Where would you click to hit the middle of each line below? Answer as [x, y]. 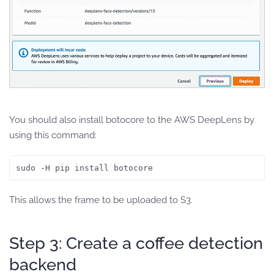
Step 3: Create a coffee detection [136, 243]
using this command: [53, 135]
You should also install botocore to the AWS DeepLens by [132, 120]
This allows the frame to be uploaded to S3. [101, 200]
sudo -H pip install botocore [84, 168]
